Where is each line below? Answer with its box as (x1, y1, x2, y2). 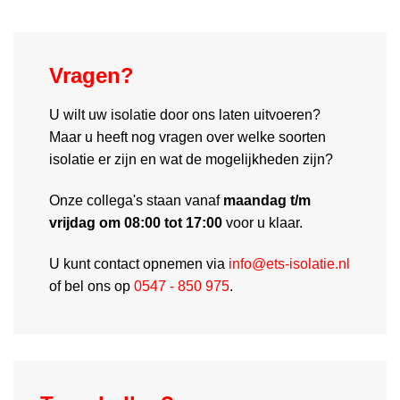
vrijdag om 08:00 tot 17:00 (49, 215, 222, 230)
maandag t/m (223, 193, 311, 208)
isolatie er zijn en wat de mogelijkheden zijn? (49, 152, 333, 168)
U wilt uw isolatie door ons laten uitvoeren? (49, 107, 321, 123)
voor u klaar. (222, 215, 303, 230)
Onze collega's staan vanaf (49, 193, 223, 208)
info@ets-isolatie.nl (225, 255, 350, 271)
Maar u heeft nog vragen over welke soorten (49, 129, 326, 146)
